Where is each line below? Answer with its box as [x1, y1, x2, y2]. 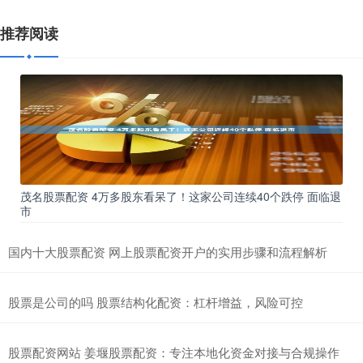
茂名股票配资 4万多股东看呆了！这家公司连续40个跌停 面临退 [20, 187, 341, 204]
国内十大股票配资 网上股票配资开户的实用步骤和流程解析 [8, 242, 327, 260]
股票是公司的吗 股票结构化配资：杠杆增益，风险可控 [8, 293, 303, 310]
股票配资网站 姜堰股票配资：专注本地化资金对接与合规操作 [8, 343, 340, 361]
